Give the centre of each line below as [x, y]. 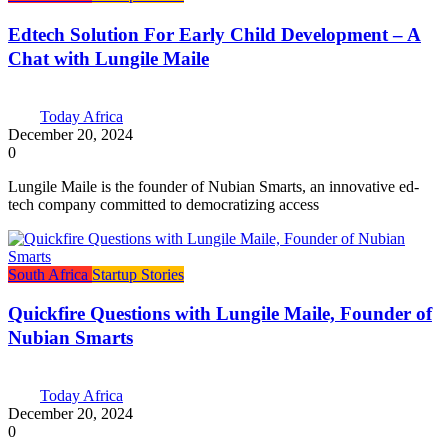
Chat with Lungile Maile [108, 58]
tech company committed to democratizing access [163, 204]
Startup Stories [138, 274]
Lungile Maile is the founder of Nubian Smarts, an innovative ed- [213, 186]
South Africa [50, 274]
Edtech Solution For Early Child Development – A [214, 34]
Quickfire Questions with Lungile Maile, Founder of [220, 314]
